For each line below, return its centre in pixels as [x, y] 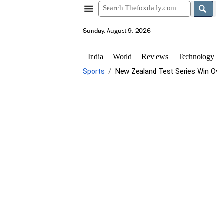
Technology [196, 56]
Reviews [155, 56]
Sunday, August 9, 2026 [116, 31]
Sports [93, 71]
